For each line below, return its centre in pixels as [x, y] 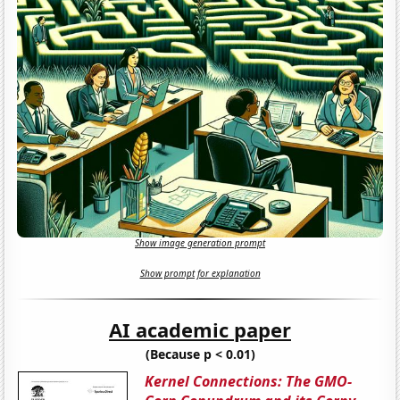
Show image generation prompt [200, 243]
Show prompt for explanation [200, 274]
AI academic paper [200, 329]
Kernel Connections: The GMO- [249, 381]
